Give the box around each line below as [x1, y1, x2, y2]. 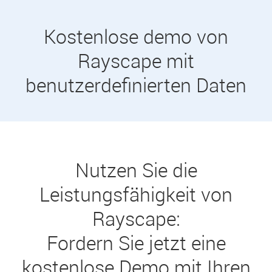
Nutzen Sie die [75, 157, 197, 183]
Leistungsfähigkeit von [39, 181, 233, 207]
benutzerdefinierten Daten [25, 72, 246, 98]
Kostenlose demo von [44, 23, 228, 49]
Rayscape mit [78, 47, 194, 73]
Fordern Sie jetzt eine [46, 229, 226, 256]
